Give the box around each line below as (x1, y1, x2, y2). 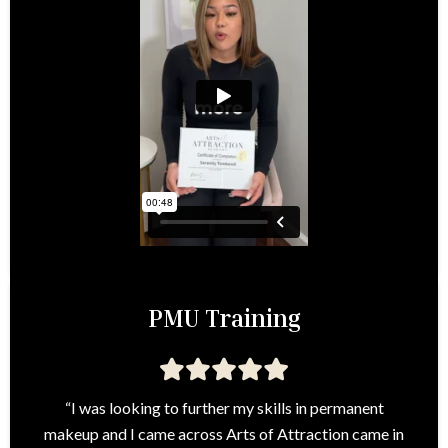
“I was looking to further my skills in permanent (64, 398, 384, 418)
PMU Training (147, 304, 301, 333)
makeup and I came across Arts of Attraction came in (44, 424, 404, 444)
